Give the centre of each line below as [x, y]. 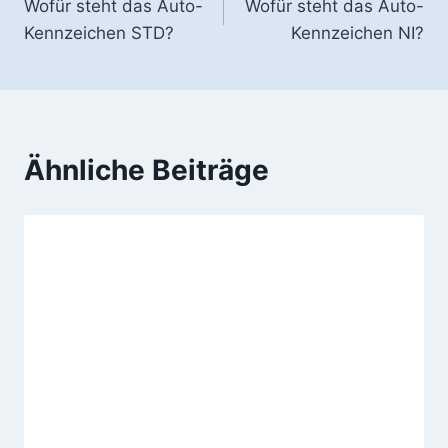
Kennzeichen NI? [357, 33]
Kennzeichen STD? [99, 33]
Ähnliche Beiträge [146, 170]
